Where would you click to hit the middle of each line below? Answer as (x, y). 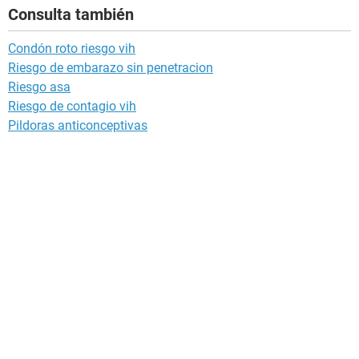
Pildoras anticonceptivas (78, 126)
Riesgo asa (39, 87)
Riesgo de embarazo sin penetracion (111, 68)
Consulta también (71, 15)
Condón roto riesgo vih (72, 49)
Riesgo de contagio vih (72, 107)
